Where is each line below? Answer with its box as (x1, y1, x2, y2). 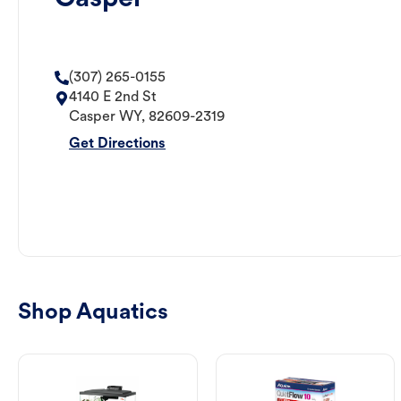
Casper (69, 110, 115, 125)
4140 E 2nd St (69, 90, 157, 106)
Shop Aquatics (18, 302, 168, 325)
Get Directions (69, 137, 166, 152)
